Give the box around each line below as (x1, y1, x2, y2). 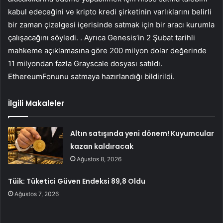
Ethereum (8, 72, 42, 82)
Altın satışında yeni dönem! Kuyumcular (70, 128, 215, 139)
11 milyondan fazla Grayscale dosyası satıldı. (8, 59, 162, 69)
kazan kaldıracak (70, 141, 134, 152)
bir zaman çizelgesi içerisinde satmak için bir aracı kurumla (8, 20, 215, 30)
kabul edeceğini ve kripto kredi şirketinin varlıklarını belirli (8, 7, 212, 17)
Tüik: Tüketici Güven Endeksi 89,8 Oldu (8, 176, 146, 187)
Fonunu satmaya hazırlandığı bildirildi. (42, 72, 175, 82)
